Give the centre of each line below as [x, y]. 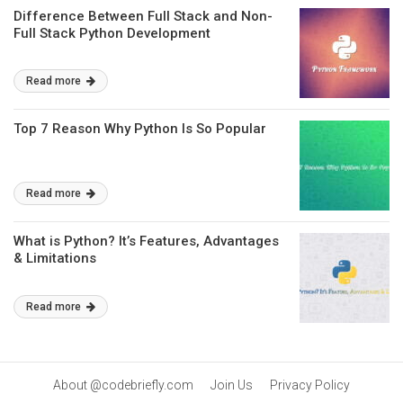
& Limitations [55, 258]
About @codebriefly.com [123, 385]
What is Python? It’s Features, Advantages [146, 241]
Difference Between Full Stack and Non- [143, 16]
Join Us [232, 385]
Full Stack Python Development [112, 33]
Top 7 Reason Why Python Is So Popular [140, 129]
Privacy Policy [310, 385]
